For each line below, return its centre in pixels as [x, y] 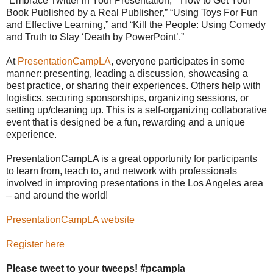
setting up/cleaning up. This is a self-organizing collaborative [136, 110]
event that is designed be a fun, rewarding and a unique [126, 122]
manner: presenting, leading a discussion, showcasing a [127, 73]
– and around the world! [57, 195]
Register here [35, 244]
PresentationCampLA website [70, 219]
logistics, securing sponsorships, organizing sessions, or [127, 97]
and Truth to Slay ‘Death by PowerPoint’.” [95, 37]
